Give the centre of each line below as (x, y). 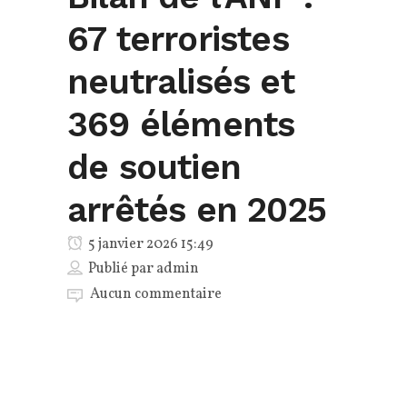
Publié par (122, 269)
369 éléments (181, 125)
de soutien (154, 168)
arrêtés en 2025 (197, 210)
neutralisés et (181, 82)
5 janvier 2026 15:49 (149, 245)
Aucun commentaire (156, 295)
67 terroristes (178, 40)
